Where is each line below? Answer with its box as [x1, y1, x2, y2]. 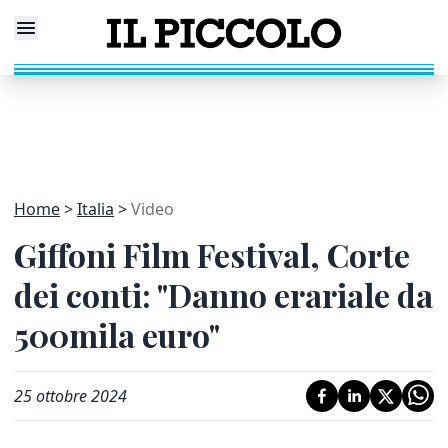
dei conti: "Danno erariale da [14, 273, 433, 316]
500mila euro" [14, 313, 220, 356]
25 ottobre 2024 [14, 385, 127, 407]
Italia [77, 198, 114, 220]
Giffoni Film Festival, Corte [14, 233, 410, 276]
